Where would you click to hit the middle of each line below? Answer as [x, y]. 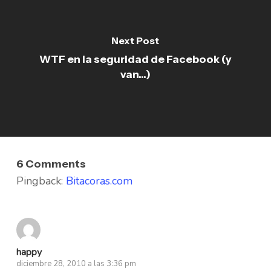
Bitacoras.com [99, 181]
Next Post [135, 41]
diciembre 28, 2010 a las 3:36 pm [76, 263]
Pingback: [41, 181]
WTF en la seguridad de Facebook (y [135, 59]
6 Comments [51, 163]
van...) [135, 74]
